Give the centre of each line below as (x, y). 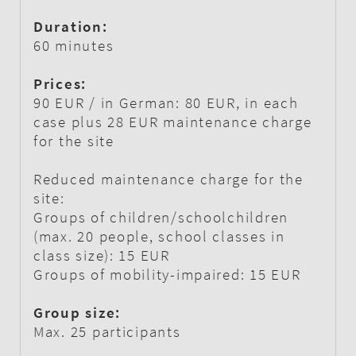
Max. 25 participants (107, 331)
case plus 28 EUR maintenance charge (173, 121)
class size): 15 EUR (102, 255)
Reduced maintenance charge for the (168, 178)
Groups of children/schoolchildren (161, 217)
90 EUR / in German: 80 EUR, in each (166, 102)
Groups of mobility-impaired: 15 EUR (167, 274)
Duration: (71, 26)
